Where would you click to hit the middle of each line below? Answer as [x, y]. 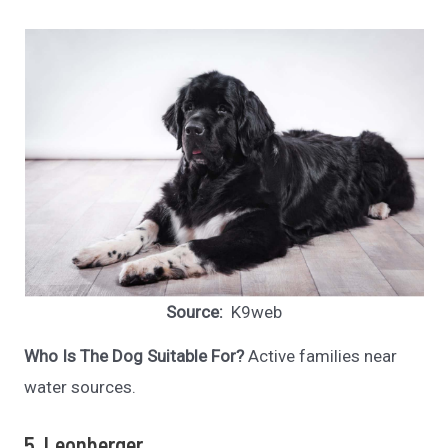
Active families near [321, 356]
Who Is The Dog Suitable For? [134, 356]
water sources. [80, 387]
